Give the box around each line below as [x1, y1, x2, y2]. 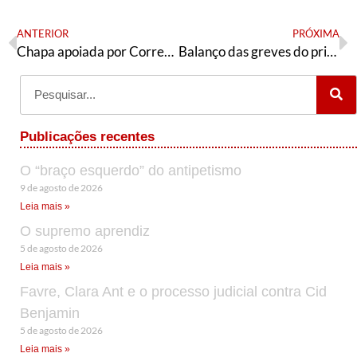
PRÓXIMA [292, 26, 339, 40]
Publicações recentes [20, 128, 155, 144]
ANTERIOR [17, 26, 69, 40]
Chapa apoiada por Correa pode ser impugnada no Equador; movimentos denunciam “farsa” [164, 42, 174, 60]
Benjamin [20, 304, 80, 321]
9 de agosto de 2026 [20, 181, 103, 194]
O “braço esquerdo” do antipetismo [20, 162, 241, 178]
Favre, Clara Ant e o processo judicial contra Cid [20, 283, 327, 300]
